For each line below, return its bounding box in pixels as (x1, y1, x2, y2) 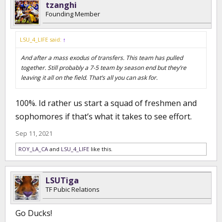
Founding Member (46, 9, 100, 18)
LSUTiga (46, 175, 79, 186)
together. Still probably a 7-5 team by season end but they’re (21, 63, 186, 72)
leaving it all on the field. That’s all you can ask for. (21, 73, 158, 82)
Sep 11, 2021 (15, 129, 53, 138)
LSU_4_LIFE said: (20, 36, 63, 43)
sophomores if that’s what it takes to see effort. (15, 111, 192, 122)
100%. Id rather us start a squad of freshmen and (15, 98, 197, 109)
